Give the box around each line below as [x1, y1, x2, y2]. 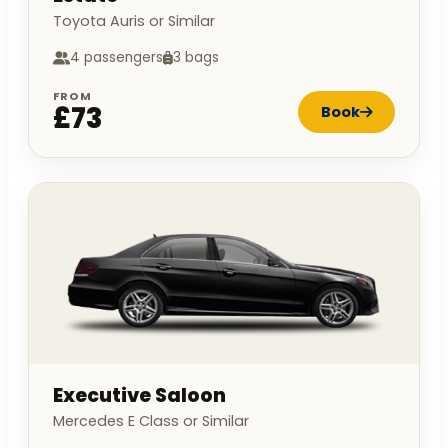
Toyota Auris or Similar [53, 11, 215, 32]
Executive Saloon [53, 382, 226, 410]
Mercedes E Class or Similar [53, 411, 249, 432]
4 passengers [70, 48, 163, 68]
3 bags [173, 48, 219, 68]
